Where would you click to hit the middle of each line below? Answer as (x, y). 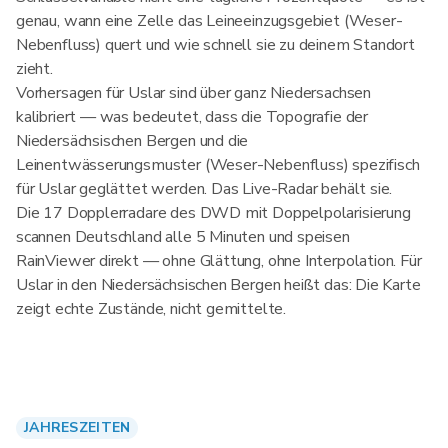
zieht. (34, 69)
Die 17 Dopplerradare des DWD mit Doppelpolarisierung (213, 213)
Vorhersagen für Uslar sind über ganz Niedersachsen (194, 93)
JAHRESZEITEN (77, 427)
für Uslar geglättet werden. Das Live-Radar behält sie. (204, 189)
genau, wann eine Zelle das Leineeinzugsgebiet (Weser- (209, 21)
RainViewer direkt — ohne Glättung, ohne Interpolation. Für (219, 261)
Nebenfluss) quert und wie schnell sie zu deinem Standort (215, 45)
